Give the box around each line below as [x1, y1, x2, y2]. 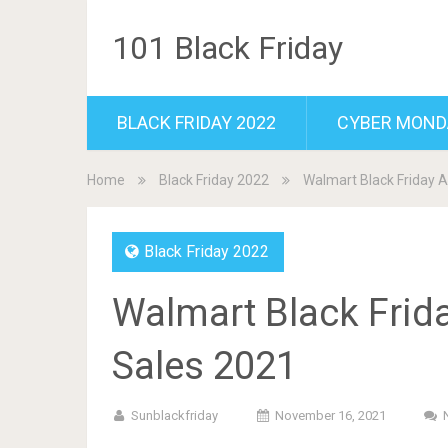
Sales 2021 [112, 344, 297, 388]
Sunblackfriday [131, 408, 218, 423]
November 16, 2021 [275, 408, 386, 423]
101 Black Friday [112, 29, 343, 67]
